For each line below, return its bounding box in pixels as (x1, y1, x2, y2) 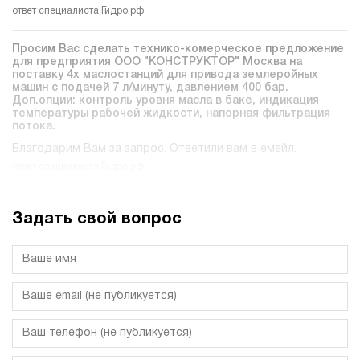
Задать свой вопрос (12, 212, 182, 227)
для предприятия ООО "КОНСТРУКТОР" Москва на (12, 57, 302, 68)
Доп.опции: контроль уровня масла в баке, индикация (12, 96, 319, 107)
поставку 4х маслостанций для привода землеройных (12, 70, 318, 81)
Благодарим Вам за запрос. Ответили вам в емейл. (12, 144, 297, 155)
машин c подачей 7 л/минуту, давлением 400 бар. (12, 83, 288, 94)
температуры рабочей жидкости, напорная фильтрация (12, 108, 330, 120)
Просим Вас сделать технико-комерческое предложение (12, 44, 344, 55)
